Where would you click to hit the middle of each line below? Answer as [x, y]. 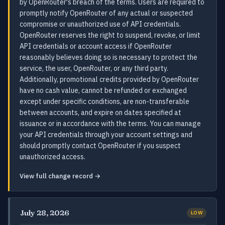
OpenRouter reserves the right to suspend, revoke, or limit [110, 35]
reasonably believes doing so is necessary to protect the [108, 57]
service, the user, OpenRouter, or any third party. [94, 68]
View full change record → [60, 176]
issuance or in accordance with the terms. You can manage [110, 124]
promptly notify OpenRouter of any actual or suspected [106, 13]
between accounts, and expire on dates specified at [100, 113]
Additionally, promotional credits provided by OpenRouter [109, 79]
